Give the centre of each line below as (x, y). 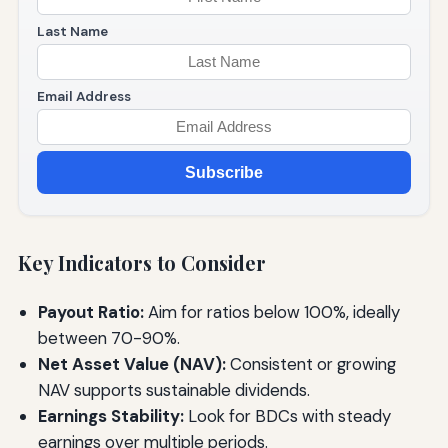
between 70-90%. (108, 338)
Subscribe (224, 172)
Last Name (72, 31)
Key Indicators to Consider (141, 263)
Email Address (83, 96)
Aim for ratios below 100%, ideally (271, 312)
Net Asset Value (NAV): (131, 364)
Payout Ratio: (90, 312)
